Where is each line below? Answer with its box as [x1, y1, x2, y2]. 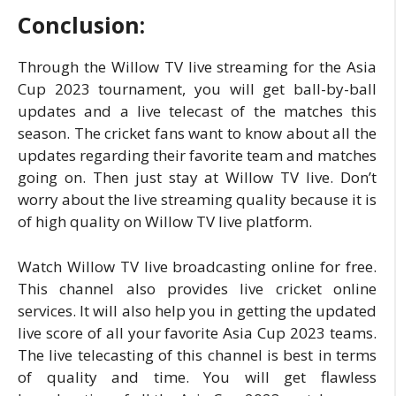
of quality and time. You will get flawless [18, 366, 377, 387]
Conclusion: [18, 10, 145, 40]
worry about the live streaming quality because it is [18, 189, 377, 209]
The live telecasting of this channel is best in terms [18, 344, 377, 365]
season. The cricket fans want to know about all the [18, 123, 377, 143]
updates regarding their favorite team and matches [18, 145, 377, 165]
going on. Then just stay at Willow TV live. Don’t [18, 167, 377, 187]
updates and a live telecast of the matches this [18, 101, 377, 121]
